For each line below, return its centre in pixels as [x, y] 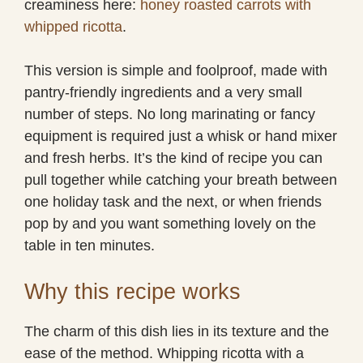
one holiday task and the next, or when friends [173, 201]
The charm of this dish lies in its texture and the [177, 331]
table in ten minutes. [90, 245]
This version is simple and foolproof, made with [176, 70]
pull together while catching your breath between [181, 179]
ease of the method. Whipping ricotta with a [164, 353]
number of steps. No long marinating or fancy [170, 114]
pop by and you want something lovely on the [170, 223]
